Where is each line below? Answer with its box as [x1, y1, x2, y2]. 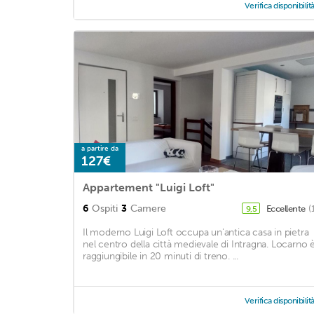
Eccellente [266, 203, 308, 214]
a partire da [81, 144, 118, 153]
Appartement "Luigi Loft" [83, 181, 214, 195]
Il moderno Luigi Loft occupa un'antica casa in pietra [83, 226, 309, 239]
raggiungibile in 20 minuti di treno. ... [83, 250, 239, 263]
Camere [130, 203, 166, 215]
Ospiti [92, 203, 118, 215]
